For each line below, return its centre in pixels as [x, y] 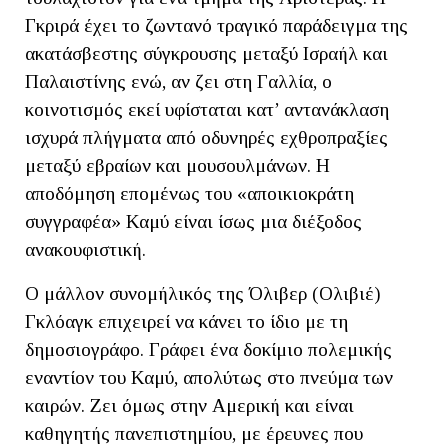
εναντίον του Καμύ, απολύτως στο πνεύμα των [209, 378]
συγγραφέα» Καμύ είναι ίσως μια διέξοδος [193, 222]
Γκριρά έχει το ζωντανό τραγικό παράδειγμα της [216, 26]
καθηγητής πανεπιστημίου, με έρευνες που [194, 434]
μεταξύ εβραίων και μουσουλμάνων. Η [177, 166]
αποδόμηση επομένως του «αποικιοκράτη [189, 194]
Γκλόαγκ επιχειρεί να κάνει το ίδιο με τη [186, 322]
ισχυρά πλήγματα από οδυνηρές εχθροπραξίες [206, 138]
